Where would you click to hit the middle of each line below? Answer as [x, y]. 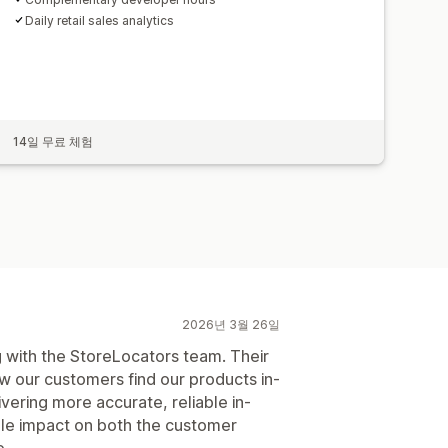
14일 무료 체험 [53, 141]
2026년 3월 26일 [231, 324]
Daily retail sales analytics [100, 20]
